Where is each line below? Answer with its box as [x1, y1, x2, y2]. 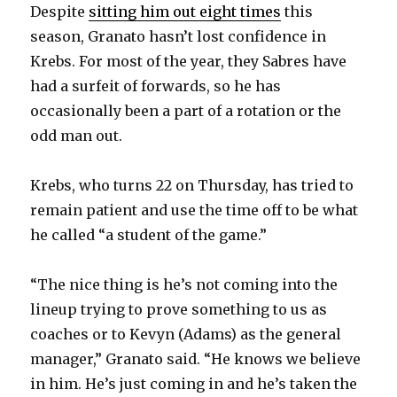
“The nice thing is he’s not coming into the [30, 276, 339, 294]
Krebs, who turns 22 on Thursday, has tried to [30, 176, 354, 195]
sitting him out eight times [89, 3, 282, 21]
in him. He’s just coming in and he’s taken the [30, 375, 358, 393]
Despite [30, 3, 90, 21]
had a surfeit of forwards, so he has [30, 77, 282, 96]
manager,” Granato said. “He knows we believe [30, 350, 362, 369]
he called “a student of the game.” [30, 226, 268, 245]
